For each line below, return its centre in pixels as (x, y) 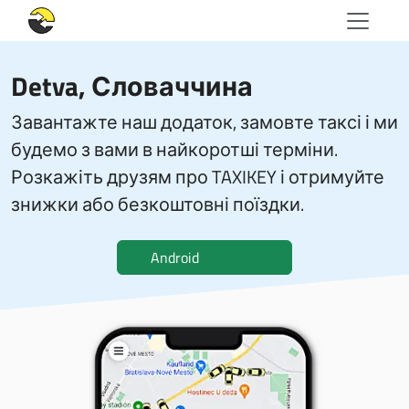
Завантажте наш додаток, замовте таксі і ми (204, 122)
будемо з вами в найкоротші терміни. (174, 149)
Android (175, 257)
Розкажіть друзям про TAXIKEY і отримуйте (198, 177)
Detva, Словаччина (132, 86)
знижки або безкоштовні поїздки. (157, 204)
